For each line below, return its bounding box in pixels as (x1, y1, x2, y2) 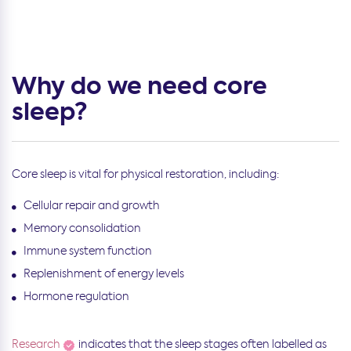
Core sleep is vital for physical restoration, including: (12, 166, 279, 181)
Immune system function (24, 243, 152, 258)
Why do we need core (12, 69, 267, 103)
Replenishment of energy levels (24, 266, 184, 280)
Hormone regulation (24, 288, 129, 303)
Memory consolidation (24, 220, 141, 235)
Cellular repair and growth (24, 197, 160, 212)
